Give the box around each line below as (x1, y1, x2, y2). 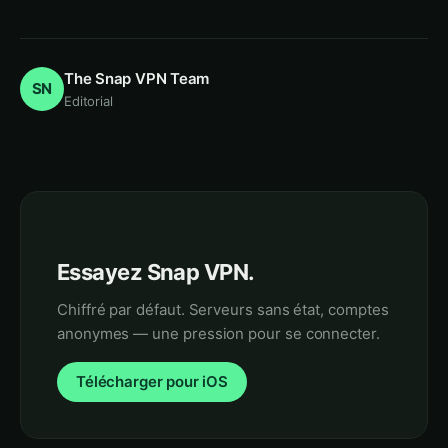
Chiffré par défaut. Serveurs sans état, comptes (57, 300, 389, 319)
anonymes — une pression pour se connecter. (57, 324, 380, 343)
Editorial (64, 92, 113, 109)
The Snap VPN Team (64, 68, 210, 88)
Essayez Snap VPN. (57, 259, 255, 285)
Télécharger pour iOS (76, 372, 228, 391)
